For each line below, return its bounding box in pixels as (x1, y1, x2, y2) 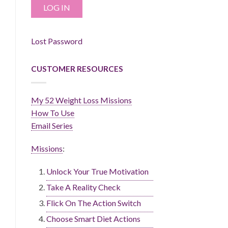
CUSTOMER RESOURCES (31, 64, 123, 74)
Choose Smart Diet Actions (46, 214, 140, 224)
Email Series (31, 121, 73, 131)
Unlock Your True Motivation (46, 166, 149, 177)
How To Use (31, 108, 74, 118)
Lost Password (31, 36, 82, 46)
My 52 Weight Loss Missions (31, 95, 132, 105)
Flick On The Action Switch (46, 198, 141, 208)
